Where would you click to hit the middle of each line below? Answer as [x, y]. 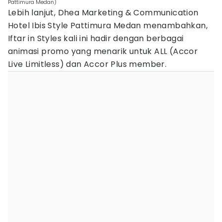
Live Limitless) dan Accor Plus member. [87, 64]
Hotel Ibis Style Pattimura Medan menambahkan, [108, 26]
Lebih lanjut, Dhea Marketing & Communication [103, 13]
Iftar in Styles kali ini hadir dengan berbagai [96, 38]
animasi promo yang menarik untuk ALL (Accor [103, 51]
